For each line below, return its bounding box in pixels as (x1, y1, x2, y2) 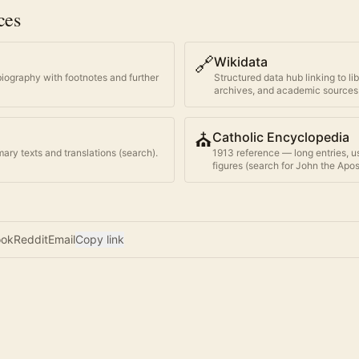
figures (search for (212, 159, 296, 172)
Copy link (75, 232, 124, 247)
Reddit (14, 232, 48, 247)
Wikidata (214, 54, 268, 71)
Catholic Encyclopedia (212, 129, 349, 146)
